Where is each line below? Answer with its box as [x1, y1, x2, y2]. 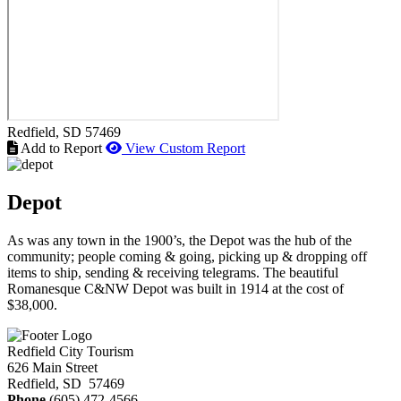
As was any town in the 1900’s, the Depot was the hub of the [7, 232, 352, 248]
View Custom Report [125, 140, 245, 156]
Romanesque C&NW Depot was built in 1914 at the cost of [7, 280, 344, 296]
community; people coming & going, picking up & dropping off [7, 248, 367, 264]
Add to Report [21, 140, 102, 156]
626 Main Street [7, 359, 98, 375]
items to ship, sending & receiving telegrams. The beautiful [7, 264, 338, 280]
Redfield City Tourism [7, 343, 133, 359]
